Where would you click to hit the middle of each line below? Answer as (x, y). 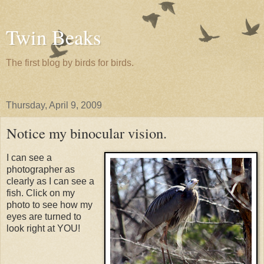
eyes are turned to (44, 216)
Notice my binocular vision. (87, 133)
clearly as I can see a (50, 181)
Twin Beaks (53, 37)
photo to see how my (49, 204)
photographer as (41, 169)
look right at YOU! (43, 228)
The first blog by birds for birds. (70, 63)
